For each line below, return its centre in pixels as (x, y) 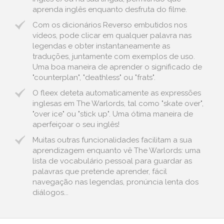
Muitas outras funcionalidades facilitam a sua (112, 140)
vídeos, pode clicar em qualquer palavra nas (112, 35)
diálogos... (50, 192)
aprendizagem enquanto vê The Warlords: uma (116, 150)
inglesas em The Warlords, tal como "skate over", (118, 103)
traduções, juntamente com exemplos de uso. (114, 56)
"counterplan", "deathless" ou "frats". (94, 77)
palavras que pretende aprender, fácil (100, 171)
